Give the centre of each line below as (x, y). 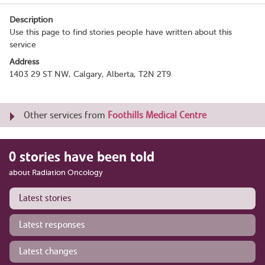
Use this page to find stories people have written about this (121, 32)
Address (24, 62)
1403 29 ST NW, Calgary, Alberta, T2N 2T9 (90, 74)
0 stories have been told (82, 156)
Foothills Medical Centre (157, 115)
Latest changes (48, 251)
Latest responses (52, 224)
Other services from (66, 115)
